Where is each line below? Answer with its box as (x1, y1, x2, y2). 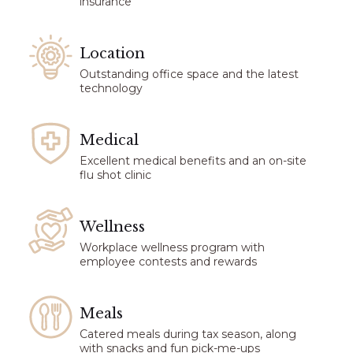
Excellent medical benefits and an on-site (80, 154, 307, 169)
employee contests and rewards (80, 255, 258, 269)
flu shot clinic (80, 168, 152, 183)
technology (80, 81, 143, 96)
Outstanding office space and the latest (80, 67, 299, 82)
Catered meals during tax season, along (80, 327, 297, 342)
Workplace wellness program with (80, 240, 266, 255)
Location (80, 45, 146, 63)
